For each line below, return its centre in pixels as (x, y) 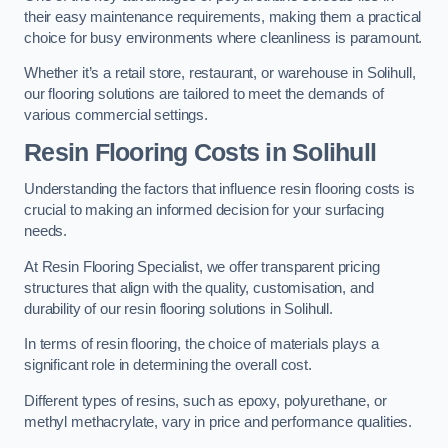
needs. (46, 231)
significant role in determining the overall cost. (168, 365)
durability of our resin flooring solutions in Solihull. (179, 308)
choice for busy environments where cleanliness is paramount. (223, 37)
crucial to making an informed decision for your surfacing (204, 210)
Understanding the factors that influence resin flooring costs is (219, 189)
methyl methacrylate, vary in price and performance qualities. (218, 421)
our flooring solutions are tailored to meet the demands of (204, 94)
